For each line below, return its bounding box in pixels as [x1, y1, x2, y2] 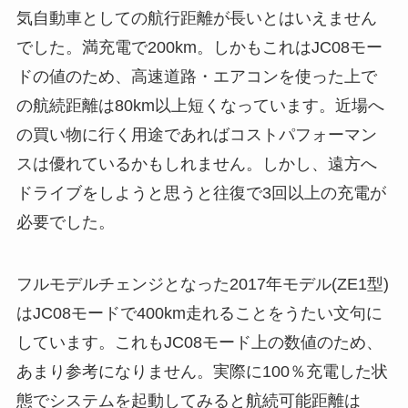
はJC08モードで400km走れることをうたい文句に [15, 304, 382, 323]
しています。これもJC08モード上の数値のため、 [15, 333, 382, 352]
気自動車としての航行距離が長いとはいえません [15, 9, 377, 28]
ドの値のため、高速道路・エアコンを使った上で [15, 67, 377, 87]
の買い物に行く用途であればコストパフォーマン [15, 126, 377, 145]
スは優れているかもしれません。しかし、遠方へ [15, 155, 377, 174]
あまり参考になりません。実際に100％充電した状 [15, 362, 388, 382]
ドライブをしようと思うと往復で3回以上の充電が [15, 184, 386, 203]
